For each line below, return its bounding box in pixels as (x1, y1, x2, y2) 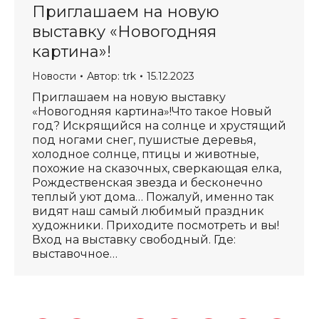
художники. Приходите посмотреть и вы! (32, 219, 279, 232)
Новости (32, 70, 76, 83)
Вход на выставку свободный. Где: (32, 233, 236, 246)
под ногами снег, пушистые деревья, (32, 133, 256, 147)
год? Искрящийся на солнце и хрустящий (32, 119, 286, 132)
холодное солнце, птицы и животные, (32, 147, 258, 161)
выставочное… (32, 247, 117, 261)
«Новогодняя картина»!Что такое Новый (32, 105, 272, 118)
